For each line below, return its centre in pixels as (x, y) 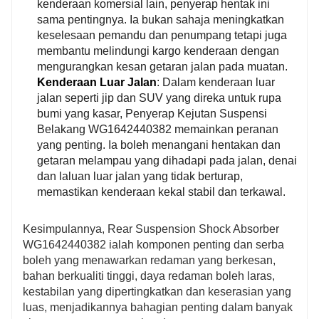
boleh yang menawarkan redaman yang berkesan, (149, 260)
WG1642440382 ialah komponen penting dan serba (153, 244)
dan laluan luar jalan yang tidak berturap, (140, 176)
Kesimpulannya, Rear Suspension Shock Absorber (151, 229)
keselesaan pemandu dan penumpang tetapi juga (162, 35)
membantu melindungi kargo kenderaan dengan (158, 51)
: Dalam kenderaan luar (216, 82)
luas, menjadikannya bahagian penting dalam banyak (158, 307)
